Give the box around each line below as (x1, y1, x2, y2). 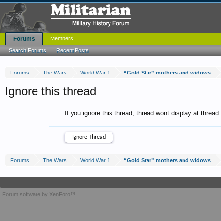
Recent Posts (56, 47, 89, 53)
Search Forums (9, 47, 46, 53)
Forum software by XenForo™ (2, 191, 75, 197)
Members (50, 36, 73, 41)
